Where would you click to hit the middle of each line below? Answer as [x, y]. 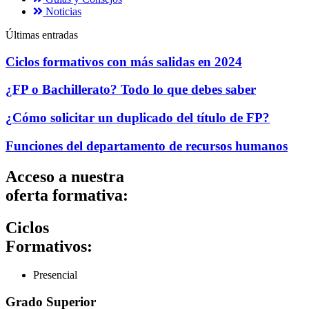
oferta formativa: [67, 195]
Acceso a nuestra [65, 176]
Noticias [63, 11]
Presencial [55, 275]
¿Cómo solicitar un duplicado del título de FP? [138, 117]
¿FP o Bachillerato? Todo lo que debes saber [131, 90]
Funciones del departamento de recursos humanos [147, 146]
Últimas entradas [42, 34]
